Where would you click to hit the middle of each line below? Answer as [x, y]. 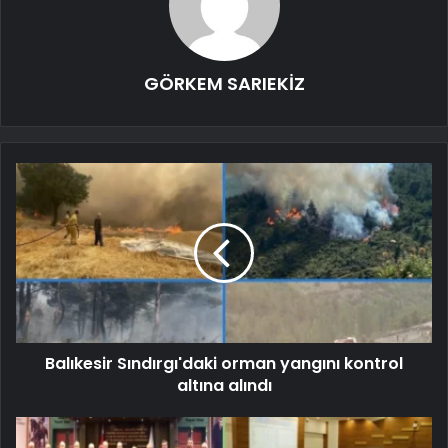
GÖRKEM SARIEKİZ [224, 83]
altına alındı [224, 385]
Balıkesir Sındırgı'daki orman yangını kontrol [224, 363]
